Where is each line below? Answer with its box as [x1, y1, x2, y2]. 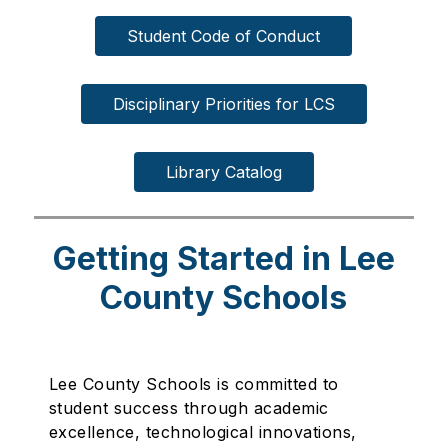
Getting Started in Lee [52, 239, 395, 278]
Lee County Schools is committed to [48, 374, 339, 394]
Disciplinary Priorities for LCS [112, 94, 335, 114]
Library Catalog [165, 162, 282, 182]
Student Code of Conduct [127, 26, 321, 46]
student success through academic [48, 398, 329, 418]
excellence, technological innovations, [48, 422, 357, 442]
